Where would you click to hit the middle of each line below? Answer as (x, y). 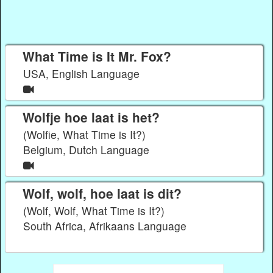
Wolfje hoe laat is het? (91, 117)
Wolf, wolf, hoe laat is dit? (102, 193)
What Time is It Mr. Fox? (97, 56)
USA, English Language (83, 74)
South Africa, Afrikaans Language (107, 226)
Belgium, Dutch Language (88, 150)
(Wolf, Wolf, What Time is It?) (94, 211)
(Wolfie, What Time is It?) (85, 135)
